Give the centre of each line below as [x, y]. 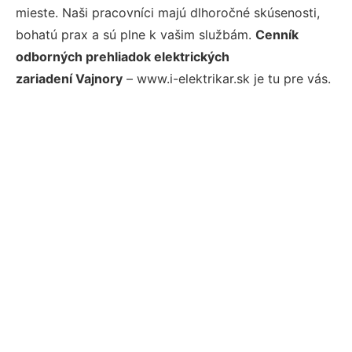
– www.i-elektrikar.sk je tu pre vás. [227, 79]
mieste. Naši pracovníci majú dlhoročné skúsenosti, [168, 13]
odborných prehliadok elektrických [123, 57]
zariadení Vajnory [69, 79]
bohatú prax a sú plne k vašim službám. [136, 35]
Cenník [277, 35]
